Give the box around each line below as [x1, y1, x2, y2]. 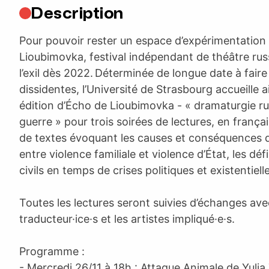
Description [31, 3, 124, 23]
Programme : [19, 244, 85, 258]
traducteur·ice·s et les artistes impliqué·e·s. [19, 212, 235, 225]
